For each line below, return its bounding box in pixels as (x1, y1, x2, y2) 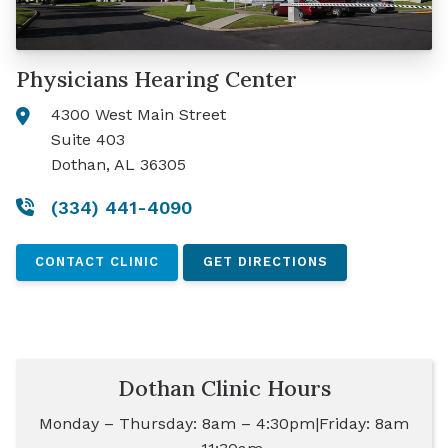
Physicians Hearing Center (16, 65, 297, 94)
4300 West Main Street (51, 104, 226, 124)
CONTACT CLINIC (35, 254, 160, 270)
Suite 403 (51, 129, 125, 149)
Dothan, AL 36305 (51, 154, 186, 174)
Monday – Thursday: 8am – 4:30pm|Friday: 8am (39, 413, 409, 433)
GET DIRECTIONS (202, 254, 328, 270)
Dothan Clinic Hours (117, 374, 331, 403)
